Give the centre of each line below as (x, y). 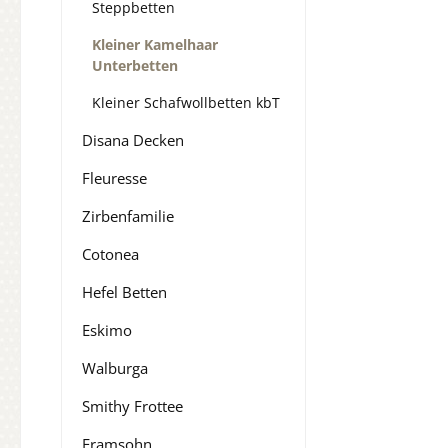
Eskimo (107, 330)
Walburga (115, 368)
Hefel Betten (124, 292)
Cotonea (110, 254)
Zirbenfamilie (128, 216)
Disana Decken (133, 140)
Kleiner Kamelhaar (155, 45)
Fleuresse (114, 178)
